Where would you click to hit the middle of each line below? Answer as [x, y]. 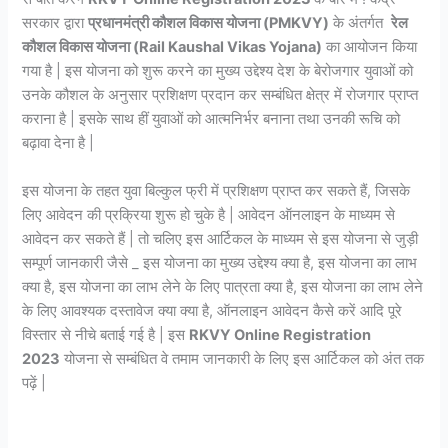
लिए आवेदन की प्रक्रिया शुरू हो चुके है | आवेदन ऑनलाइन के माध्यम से [209, 214]
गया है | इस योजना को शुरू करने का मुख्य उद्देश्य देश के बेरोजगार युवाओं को [218, 71]
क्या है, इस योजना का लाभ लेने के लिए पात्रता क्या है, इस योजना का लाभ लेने [223, 286]
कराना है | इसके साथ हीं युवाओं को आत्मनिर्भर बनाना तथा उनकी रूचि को [211, 119]
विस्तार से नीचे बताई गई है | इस [106, 334]
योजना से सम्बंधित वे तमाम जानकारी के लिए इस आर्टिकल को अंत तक [242, 358]
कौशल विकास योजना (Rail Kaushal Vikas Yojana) [172, 47]
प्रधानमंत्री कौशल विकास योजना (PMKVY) [209, 23]
